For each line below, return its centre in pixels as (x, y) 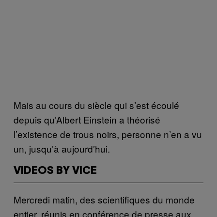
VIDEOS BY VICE (55, 171)
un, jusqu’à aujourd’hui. (62, 148)
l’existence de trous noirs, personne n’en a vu (108, 134)
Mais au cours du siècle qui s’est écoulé (96, 105)
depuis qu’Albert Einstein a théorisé (87, 119)
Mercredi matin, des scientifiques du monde (104, 199)
